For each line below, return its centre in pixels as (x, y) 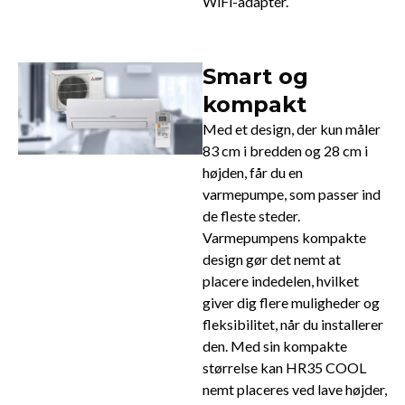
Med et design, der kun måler (292, 129)
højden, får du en (253, 173)
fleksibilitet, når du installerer (293, 325)
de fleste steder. (251, 216)
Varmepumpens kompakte (284, 238)
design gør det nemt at (272, 259)
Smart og (255, 77)
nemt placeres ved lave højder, (295, 390)
